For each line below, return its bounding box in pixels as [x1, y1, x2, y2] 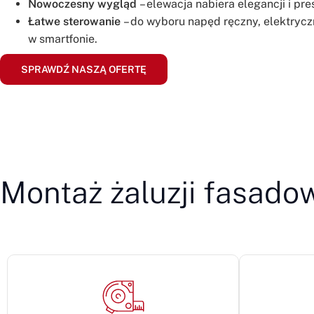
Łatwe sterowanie [28, 14, 121, 28]
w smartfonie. [28, 32, 97, 46]
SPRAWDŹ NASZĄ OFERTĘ [21, 63, 146, 75]
